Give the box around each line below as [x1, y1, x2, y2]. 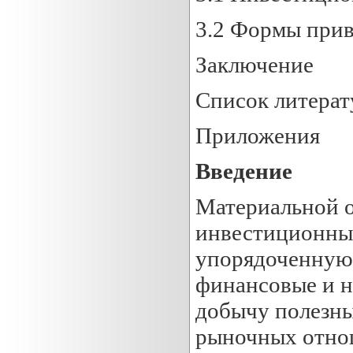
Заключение [195, 51, 314, 77]
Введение [195, 158, 292, 184]
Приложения [195, 122, 320, 148]
